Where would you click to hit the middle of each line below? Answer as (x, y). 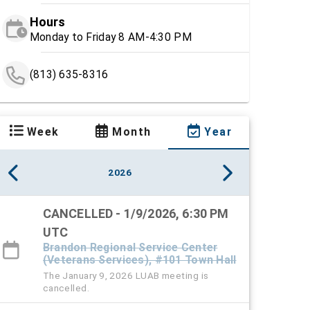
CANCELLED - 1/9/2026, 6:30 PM (136, 214)
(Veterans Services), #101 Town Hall (139, 260)
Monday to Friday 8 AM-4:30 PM (110, 37)
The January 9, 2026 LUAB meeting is (126, 276)
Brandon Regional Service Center (130, 248)
